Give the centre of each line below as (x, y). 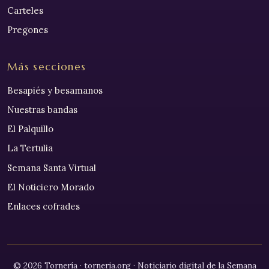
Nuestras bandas (42, 110)
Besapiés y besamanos (55, 90)
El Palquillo (30, 129)
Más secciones (47, 67)
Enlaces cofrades (44, 206)
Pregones (28, 29)
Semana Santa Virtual (52, 168)
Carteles (25, 10)
